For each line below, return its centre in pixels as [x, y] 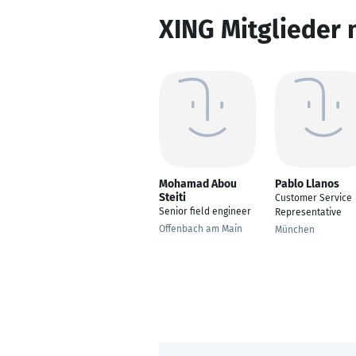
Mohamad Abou [198, 184]
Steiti [172, 197]
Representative [308, 212]
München [295, 230]
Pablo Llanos [307, 184]
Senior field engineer [205, 211]
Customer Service [313, 198]
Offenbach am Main [201, 229]
